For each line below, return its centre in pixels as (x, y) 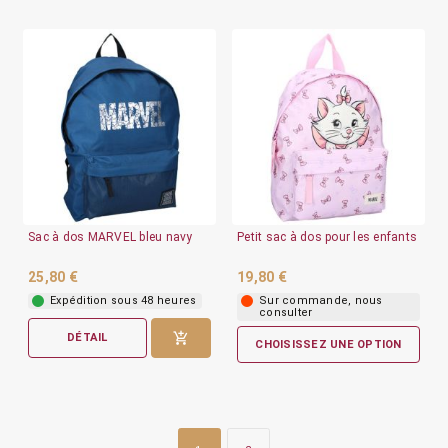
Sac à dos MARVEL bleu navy (110, 236)
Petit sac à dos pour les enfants (327, 236)
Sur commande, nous (321, 300)
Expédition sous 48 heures (123, 300)
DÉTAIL (87, 338)
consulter (286, 312)
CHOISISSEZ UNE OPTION (328, 344)
